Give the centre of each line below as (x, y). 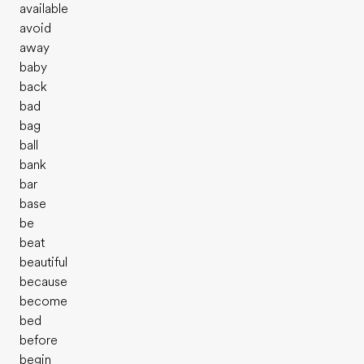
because (43, 282)
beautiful (43, 262)
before (39, 340)
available (44, 9)
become (43, 301)
